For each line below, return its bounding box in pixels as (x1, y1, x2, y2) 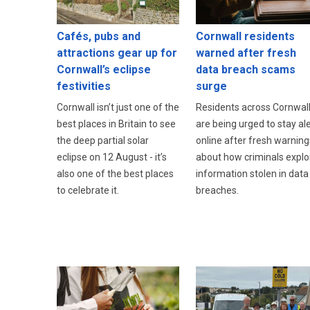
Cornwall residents (195, 30, 295, 44)
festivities (57, 80, 111, 93)
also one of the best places (57, 168, 174, 180)
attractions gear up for (57, 46, 177, 60)
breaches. (195, 185, 239, 197)
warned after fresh (195, 46, 296, 60)
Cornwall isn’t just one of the (57, 102, 179, 113)
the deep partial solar (57, 135, 149, 147)
